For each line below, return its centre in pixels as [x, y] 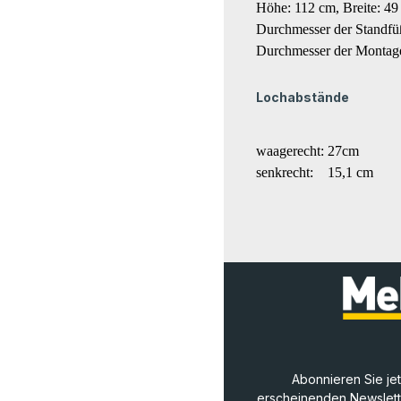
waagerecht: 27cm [307, 151]
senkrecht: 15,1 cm [316, 173]
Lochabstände [303, 98]
